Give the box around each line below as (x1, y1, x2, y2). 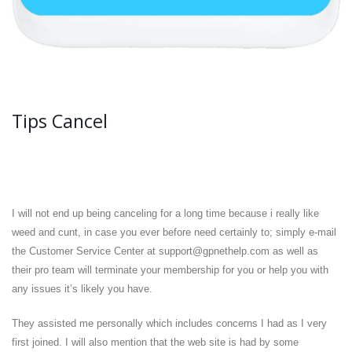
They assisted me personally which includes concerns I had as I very (12, 317, 327, 330)
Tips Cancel (12, 108, 108, 134)
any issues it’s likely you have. (12, 283, 152, 295)
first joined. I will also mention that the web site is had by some (12, 336, 299, 349)
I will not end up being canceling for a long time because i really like (12, 207, 319, 220)
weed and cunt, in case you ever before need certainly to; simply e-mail (12, 226, 336, 239)
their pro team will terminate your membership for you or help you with (12, 264, 328, 277)
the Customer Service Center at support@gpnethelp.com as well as (12, 245, 318, 258)
